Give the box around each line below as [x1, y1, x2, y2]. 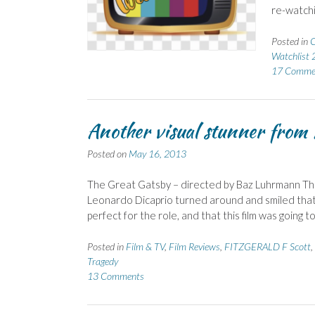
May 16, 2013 [129, 147, 186, 160]
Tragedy [87, 255, 118, 267]
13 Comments [87, 269, 144, 282]
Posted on [87, 147, 129, 160]
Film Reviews [169, 240, 220, 252]
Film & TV [126, 240, 165, 252]
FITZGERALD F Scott [224, 240, 311, 252]
